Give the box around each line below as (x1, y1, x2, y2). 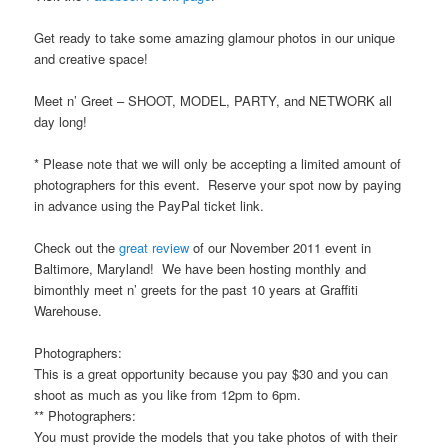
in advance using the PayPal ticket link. (34, 196, 265, 216)
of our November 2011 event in (189, 238, 372, 258)
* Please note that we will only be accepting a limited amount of (34, 154, 402, 174)
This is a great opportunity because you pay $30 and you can (34, 364, 389, 384)
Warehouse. (34, 301, 103, 321)
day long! (34, 111, 88, 131)
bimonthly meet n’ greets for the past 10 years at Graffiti (34, 280, 359, 300)
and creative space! (34, 48, 149, 68)
